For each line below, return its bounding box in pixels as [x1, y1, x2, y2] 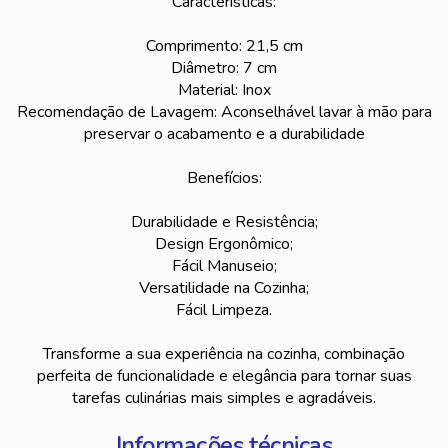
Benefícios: [186, 167, 262, 189]
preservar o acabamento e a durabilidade [83, 123, 365, 145]
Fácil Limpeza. [176, 299, 272, 321]
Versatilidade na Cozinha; [139, 277, 309, 299]
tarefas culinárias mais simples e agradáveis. [72, 387, 376, 409]
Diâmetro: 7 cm [171, 57, 277, 79]
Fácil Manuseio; [171, 255, 277, 277]
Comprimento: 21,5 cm [145, 35, 303, 57]
